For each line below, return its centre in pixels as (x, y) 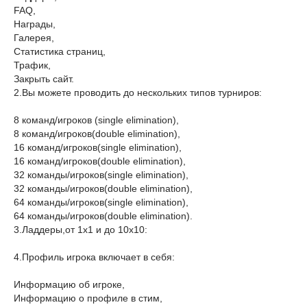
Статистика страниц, (60, 51)
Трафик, (32, 65)
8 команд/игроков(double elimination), (97, 134)
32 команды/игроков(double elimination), (103, 188)
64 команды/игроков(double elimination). (103, 216)
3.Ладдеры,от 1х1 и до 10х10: (81, 230)
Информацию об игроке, (69, 284)
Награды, (35, 24)
